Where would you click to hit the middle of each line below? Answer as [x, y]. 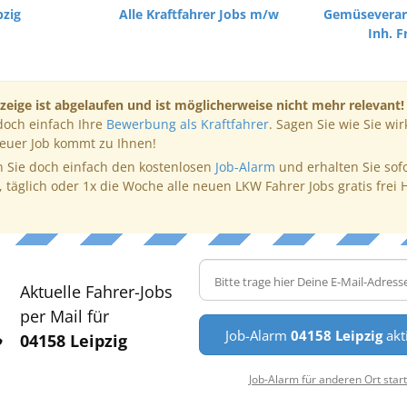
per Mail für [64, 316]
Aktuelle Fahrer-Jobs [96, 292]
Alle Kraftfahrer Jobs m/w [199, 14]
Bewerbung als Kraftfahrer [187, 124]
